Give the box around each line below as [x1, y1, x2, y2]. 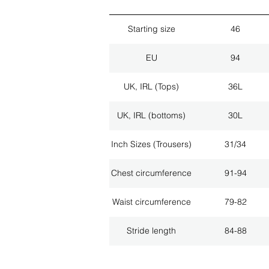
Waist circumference [112, 196, 191, 208]
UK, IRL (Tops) [124, 81, 179, 92]
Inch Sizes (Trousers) [111, 139, 192, 150]
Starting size [127, 23, 175, 35]
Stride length [127, 225, 176, 237]
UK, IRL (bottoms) [117, 110, 186, 121]
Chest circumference [111, 168, 192, 179]
